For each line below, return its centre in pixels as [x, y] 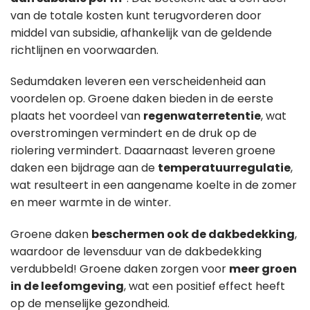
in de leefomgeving [67, 286]
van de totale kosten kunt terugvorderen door [136, 15]
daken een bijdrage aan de [84, 168]
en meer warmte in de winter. [91, 203]
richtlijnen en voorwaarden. [84, 50]
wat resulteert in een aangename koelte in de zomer [154, 185]
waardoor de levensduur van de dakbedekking [136, 252]
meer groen [263, 269]
